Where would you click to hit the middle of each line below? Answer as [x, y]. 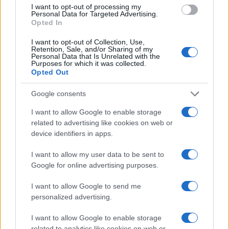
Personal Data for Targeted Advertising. [95, 14]
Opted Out [50, 72]
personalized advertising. [72, 197]
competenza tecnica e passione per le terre [127, 17]
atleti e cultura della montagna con [110, 6]
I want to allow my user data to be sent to [98, 154]
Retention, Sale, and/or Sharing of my [92, 49]
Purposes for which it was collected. [89, 63]
